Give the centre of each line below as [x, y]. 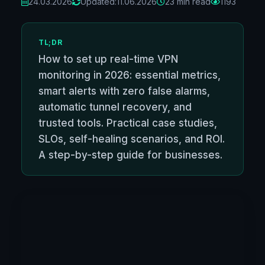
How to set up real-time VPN [108, 59]
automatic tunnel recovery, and [115, 107]
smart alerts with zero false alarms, [124, 91]
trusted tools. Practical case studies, [128, 123]
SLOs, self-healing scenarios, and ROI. [132, 139]
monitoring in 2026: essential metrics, [130, 75]
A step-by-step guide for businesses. [130, 155]
